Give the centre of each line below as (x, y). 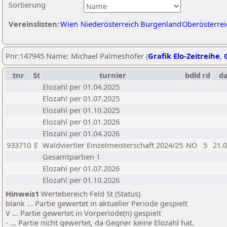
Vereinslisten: (34, 24)
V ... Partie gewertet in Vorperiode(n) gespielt (83, 213)
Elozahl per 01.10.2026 (81, 180)
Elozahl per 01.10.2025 (81, 110)
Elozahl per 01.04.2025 (81, 87)
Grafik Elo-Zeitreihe (184, 56)
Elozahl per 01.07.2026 (81, 168)
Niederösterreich (110, 24)
